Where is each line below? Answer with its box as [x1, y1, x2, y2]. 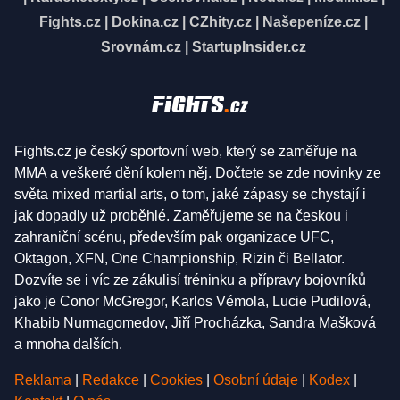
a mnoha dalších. [14, 337, 122, 352]
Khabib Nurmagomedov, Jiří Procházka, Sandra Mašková [14, 315, 376, 330]
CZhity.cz [189, 14, 252, 30]
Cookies [150, 372, 203, 387]
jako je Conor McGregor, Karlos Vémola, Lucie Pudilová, [14, 294, 371, 309]
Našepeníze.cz [262, 14, 361, 30]
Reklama [14, 372, 71, 387]
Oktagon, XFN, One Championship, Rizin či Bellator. [14, 251, 345, 266]
